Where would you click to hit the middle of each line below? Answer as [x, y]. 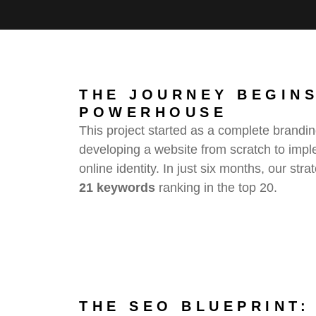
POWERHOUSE [153, 112]
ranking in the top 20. [216, 188]
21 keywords [117, 188]
